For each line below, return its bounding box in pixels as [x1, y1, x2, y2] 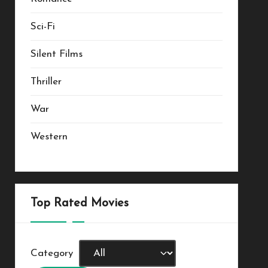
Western [30, 132, 68, 142]
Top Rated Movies [30, 197, 129, 209]
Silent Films [30, 49, 83, 59]
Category [30, 248, 73, 258]
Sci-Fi [30, 22, 55, 32]
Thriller [30, 77, 62, 87]
